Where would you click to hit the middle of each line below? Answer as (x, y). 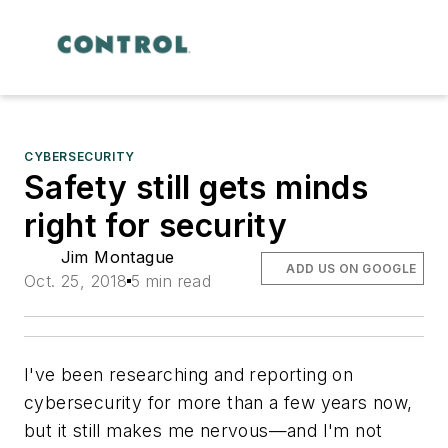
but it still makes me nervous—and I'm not (203, 430)
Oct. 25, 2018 (76, 280)
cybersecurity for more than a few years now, (218, 402)
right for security (156, 225)
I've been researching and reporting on (189, 374)
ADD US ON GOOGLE (351, 268)
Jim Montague (117, 256)
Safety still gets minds (196, 187)
